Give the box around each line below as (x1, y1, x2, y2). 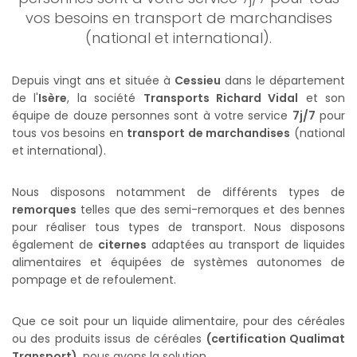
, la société (67, 89, 143, 106)
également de (12, 236, 98, 253)
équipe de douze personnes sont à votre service (12, 107, 292, 124)
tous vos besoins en (12, 124, 127, 141)
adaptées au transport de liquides (146, 236, 346, 253)
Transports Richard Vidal (143, 89, 299, 106)
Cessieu (175, 72, 221, 88)
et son (298, 89, 345, 106)
